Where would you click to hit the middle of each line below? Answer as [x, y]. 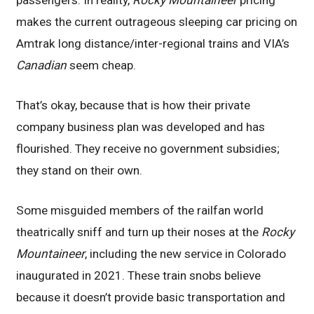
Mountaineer [51, 253]
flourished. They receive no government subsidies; [148, 148]
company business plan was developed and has [141, 127]
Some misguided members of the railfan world [140, 210]
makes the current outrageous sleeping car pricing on [157, 21]
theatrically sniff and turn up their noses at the [139, 232]
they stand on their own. [80, 170]
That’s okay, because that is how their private [134, 105]
